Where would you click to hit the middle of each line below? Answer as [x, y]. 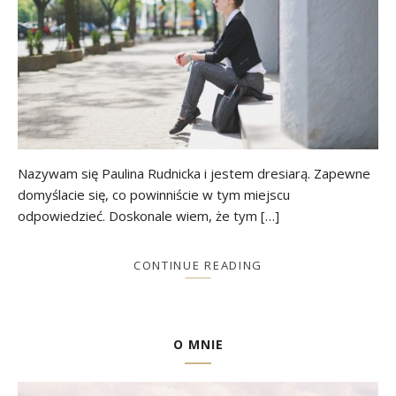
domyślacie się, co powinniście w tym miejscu [154, 194]
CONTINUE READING [198, 265]
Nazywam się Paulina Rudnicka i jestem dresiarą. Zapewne [194, 173]
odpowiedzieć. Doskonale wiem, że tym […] [148, 215]
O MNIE [198, 344]
